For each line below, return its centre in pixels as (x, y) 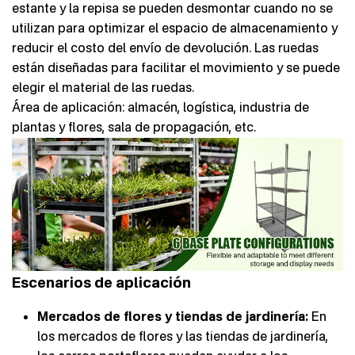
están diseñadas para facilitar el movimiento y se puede (176, 67)
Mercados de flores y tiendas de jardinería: (173, 316)
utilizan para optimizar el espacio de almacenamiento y (175, 27)
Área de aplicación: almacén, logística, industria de (160, 107)
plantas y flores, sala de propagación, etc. (134, 126)
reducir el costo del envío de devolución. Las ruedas (165, 47)
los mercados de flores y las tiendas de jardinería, (183, 336)
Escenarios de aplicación (101, 282)
